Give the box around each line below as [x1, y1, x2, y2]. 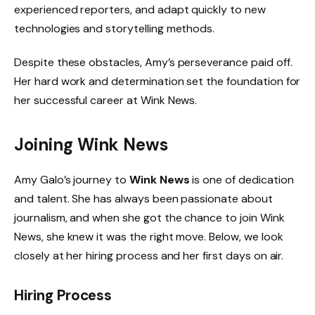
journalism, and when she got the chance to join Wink [14, 210, 285, 226]
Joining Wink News [14, 134, 169, 156]
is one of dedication [189, 172, 294, 188]
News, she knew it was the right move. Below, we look [14, 229, 283, 245]
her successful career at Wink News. [14, 92, 198, 108]
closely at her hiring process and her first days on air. [14, 248, 284, 264]
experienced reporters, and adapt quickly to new [14, 1, 266, 17]
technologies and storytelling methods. [14, 20, 215, 36]
